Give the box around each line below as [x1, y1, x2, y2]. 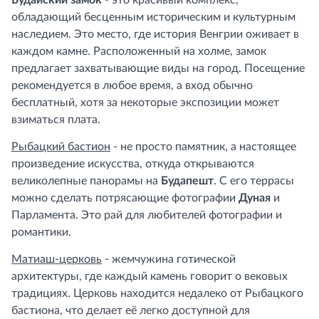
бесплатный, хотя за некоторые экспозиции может [11, 97, 279, 108]
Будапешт [161, 175, 214, 187]
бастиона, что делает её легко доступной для [11, 305, 250, 316]
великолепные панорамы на [11, 175, 161, 187]
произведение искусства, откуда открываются [11, 158, 254, 169]
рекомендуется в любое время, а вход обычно [11, 80, 253, 91]
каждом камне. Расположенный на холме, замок [11, 46, 266, 57]
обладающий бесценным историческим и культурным [11, 11, 296, 23]
